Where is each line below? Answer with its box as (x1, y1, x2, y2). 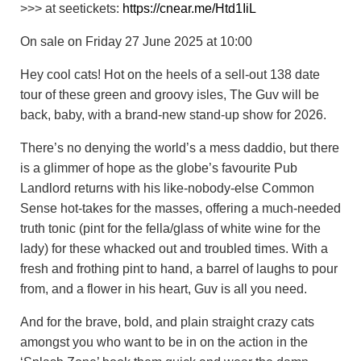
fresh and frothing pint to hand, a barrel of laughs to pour (20, 262, 338, 276)
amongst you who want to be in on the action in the (20, 335, 308, 349)
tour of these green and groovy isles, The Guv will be (20, 88, 319, 102)
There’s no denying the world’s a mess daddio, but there (20, 141, 339, 155)
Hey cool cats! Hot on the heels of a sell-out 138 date (20, 68, 320, 81)
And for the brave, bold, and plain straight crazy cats (20, 315, 314, 329)
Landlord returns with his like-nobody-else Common (20, 181, 314, 195)
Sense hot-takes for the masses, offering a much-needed (20, 201, 341, 215)
